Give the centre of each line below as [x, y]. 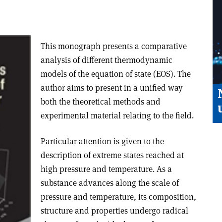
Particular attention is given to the [102, 141]
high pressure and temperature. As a [106, 169]
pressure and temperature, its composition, [118, 197]
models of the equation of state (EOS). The [115, 74]
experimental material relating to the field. [117, 115]
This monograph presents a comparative [113, 46]
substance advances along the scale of [110, 183]
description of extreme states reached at [112, 155]
